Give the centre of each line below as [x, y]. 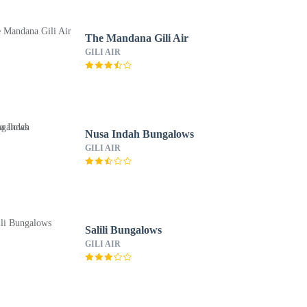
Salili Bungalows [123, 230]
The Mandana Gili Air [137, 38]
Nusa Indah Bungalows [139, 134]
